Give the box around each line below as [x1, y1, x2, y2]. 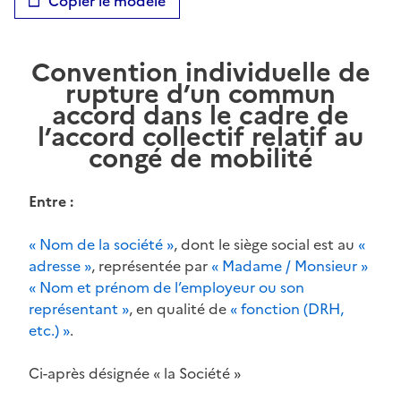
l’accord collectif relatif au [38, 116, 363, 157]
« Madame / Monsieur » [211, 254, 368, 277]
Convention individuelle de [30, 52, 371, 92]
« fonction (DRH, [230, 297, 344, 320]
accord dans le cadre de [52, 95, 349, 135]
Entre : [29, 190, 73, 212]
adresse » [29, 254, 91, 277]
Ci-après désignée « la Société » [29, 362, 241, 384]
